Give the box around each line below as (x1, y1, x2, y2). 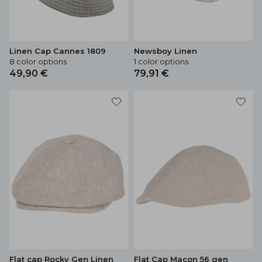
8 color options (9, 56, 67, 66)
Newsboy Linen (134, 46, 197, 56)
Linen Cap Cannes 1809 (9, 46, 106, 56)
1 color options (134, 56, 188, 66)
